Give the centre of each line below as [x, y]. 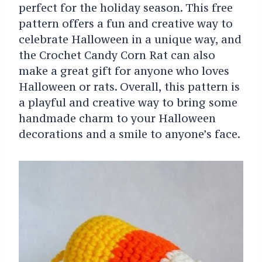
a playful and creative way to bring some [128, 102]
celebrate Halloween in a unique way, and [130, 39]
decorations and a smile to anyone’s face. [129, 134]
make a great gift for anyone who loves [124, 70]
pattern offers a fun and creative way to [125, 23]
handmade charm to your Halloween [117, 118]
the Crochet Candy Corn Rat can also [117, 55]
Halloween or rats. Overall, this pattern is [129, 86]
